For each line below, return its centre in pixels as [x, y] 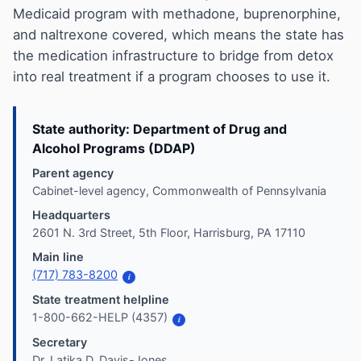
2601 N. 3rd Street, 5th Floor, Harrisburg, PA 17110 [169, 233]
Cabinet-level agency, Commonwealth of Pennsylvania [179, 191]
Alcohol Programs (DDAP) [114, 149]
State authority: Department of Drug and [160, 129]
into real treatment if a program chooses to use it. [172, 77]
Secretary [60, 342]
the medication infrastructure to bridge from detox [173, 56]
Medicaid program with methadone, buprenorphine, [177, 14]
